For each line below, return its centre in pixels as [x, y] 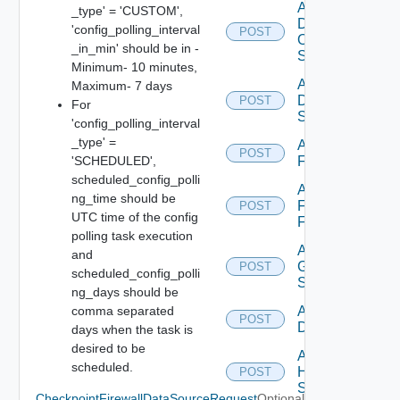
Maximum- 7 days [121, 85]
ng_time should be [123, 198]
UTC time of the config [134, 217]
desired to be [108, 348]
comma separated [122, 310]
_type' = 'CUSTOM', [127, 10]
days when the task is [132, 329]
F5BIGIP [324, 161]
